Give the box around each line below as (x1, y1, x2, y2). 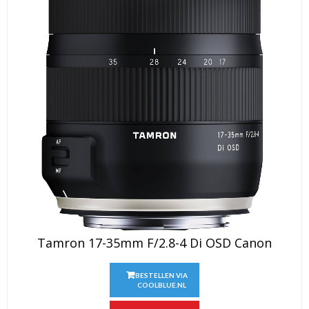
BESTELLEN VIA (135, 271, 188, 279)
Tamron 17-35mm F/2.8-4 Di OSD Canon (37, 235, 272, 251)
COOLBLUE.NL (137, 281, 186, 289)
